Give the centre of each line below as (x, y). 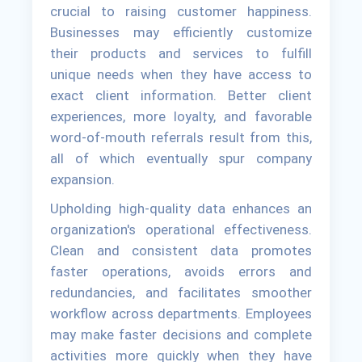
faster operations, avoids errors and (181, 272)
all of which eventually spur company (181, 159)
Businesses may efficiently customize (181, 33)
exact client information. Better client (181, 96)
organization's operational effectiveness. (181, 230)
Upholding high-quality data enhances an (181, 209)
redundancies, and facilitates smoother (181, 293)
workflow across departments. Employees (181, 314)
